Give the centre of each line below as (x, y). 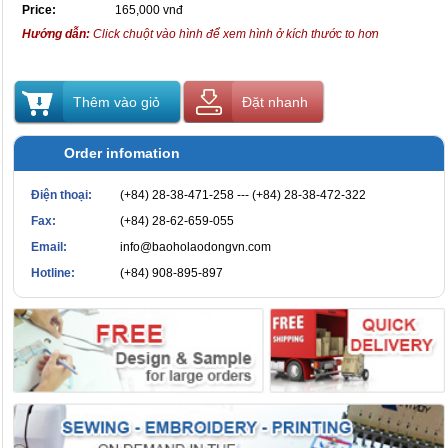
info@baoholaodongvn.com (195, 247)
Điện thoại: (61, 195)
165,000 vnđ (149, 10)
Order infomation (122, 153)
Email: (49, 247)
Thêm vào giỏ (116, 102)
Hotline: (53, 273)
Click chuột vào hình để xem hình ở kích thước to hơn (234, 34)
